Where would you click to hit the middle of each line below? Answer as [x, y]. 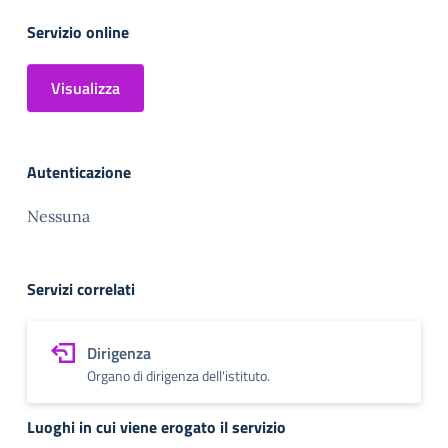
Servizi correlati [81, 289]
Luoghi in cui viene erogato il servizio [156, 427]
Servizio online [78, 32]
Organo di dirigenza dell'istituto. [178, 375]
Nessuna [58, 216]
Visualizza [85, 88]
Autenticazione [79, 172]
